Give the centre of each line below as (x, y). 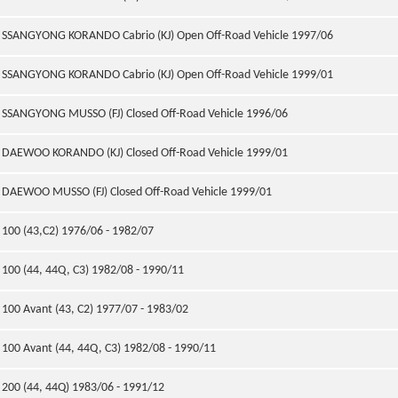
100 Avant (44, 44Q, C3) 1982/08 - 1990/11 (109, 349)
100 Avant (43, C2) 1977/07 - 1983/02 (95, 310)
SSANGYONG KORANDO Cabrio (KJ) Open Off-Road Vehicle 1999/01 (167, 75)
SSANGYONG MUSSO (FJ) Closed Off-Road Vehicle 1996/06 (145, 114)
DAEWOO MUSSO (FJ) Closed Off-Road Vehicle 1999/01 (137, 192)
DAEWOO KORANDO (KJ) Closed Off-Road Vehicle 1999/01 (145, 153)
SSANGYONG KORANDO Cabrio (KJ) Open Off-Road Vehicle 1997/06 (167, 36)
